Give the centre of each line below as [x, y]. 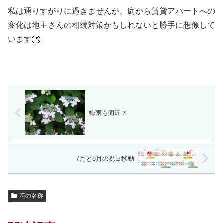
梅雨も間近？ [108, 112]
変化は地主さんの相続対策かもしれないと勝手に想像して [111, 25]
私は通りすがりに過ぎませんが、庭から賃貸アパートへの [111, 11]
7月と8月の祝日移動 [105, 159]
